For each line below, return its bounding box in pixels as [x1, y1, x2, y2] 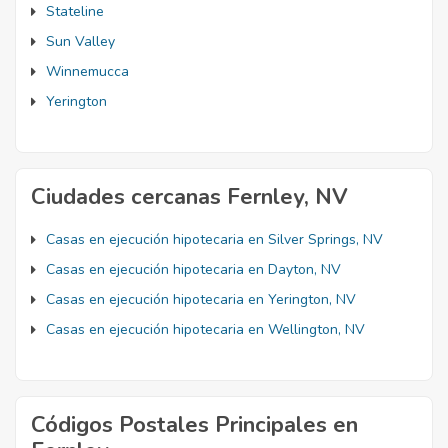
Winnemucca [46, 62, 129, 81]
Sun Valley [46, 32, 115, 51]
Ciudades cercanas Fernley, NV [31, 182, 348, 212]
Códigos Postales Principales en [31, 410, 358, 440]
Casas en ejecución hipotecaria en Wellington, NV [46, 320, 365, 339]
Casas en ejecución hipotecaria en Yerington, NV [46, 290, 356, 309]
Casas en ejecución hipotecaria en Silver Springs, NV [46, 230, 383, 249]
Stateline [46, 2, 104, 21]
